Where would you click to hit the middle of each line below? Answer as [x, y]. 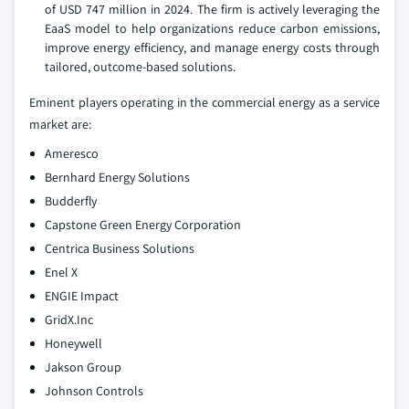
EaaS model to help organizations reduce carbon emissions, [212, 29]
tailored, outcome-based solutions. [140, 67]
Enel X [61, 273]
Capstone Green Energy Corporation [143, 225]
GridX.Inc [69, 320]
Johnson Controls [94, 391]
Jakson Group [83, 367]
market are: [60, 125]
